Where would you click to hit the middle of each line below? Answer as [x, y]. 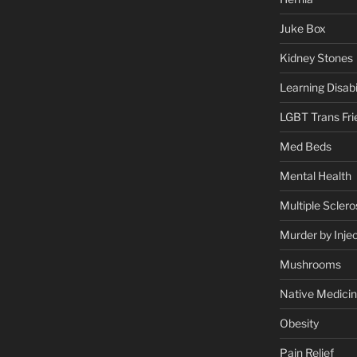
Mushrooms [310, 264]
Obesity [299, 323]
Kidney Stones [316, 57]
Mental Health [315, 175]
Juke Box [302, 28]
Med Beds [305, 146]
